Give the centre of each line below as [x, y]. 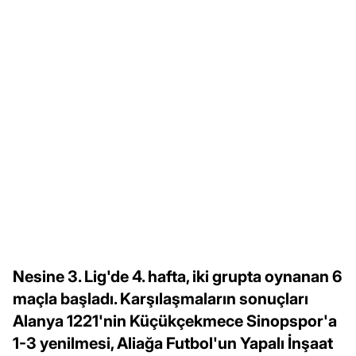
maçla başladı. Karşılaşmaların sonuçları [161, 298]
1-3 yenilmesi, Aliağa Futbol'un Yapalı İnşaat [173, 343]
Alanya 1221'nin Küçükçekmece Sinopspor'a [175, 321]
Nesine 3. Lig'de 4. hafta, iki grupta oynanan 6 [177, 276]
